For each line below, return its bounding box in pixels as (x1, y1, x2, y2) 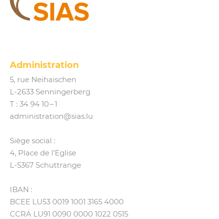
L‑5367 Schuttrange (10, 161, 81, 170)
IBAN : (10, 185, 32, 195)
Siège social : (10, 136, 55, 146)
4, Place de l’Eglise (10, 149, 76, 158)
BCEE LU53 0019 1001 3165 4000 (10, 197, 124, 207)
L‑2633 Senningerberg (10, 88, 90, 97)
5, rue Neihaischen (10, 75, 76, 85)
